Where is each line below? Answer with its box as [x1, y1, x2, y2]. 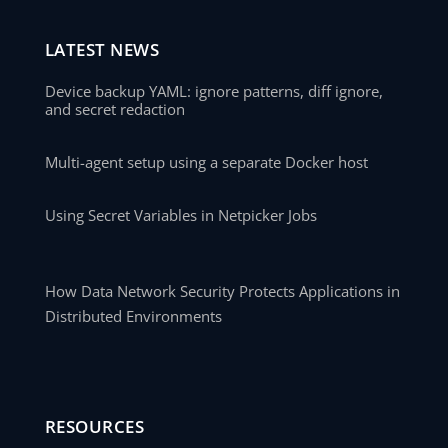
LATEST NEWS [44, 38, 160, 62]
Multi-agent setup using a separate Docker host [44, 152, 368, 173]
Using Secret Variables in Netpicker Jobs [44, 205, 317, 226]
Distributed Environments [44, 306, 222, 327]
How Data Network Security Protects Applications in [44, 281, 400, 302]
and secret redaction [44, 99, 185, 120]
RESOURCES [44, 415, 145, 439]
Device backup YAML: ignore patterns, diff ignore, [44, 81, 383, 102]
